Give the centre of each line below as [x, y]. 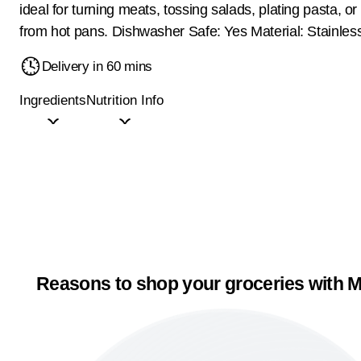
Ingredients [53, 100]
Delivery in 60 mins [97, 66]
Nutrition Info [125, 100]
